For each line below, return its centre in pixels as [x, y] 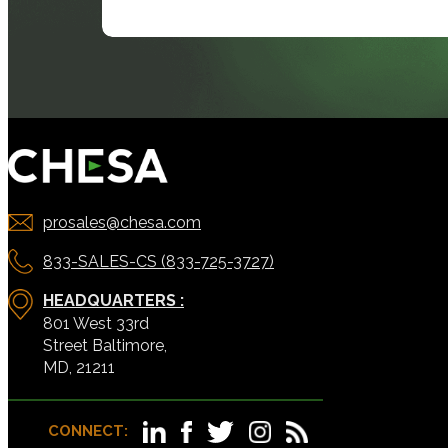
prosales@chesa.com [122, 222]
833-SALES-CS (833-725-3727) [158, 261]
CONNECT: [88, 430]
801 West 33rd [96, 323]
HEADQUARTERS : [113, 300]
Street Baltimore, [105, 345]
